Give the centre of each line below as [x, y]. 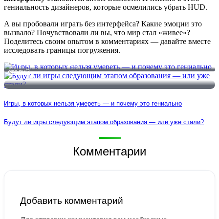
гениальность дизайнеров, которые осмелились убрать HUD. [106, 7]
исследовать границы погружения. [62, 50]
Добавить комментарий [72, 200]
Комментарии [109, 152]
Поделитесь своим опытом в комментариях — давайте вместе [107, 41]
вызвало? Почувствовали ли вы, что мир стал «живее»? [97, 32]
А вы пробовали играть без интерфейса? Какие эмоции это [103, 23]
